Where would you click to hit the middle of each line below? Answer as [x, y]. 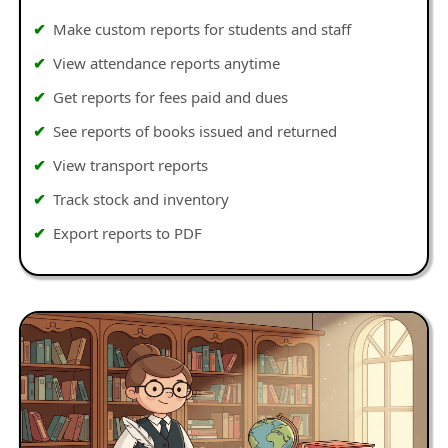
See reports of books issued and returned [195, 130]
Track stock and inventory [141, 198]
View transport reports [131, 164]
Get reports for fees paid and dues [171, 96]
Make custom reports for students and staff [202, 28]
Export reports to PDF [128, 232]
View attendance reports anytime [167, 62]
